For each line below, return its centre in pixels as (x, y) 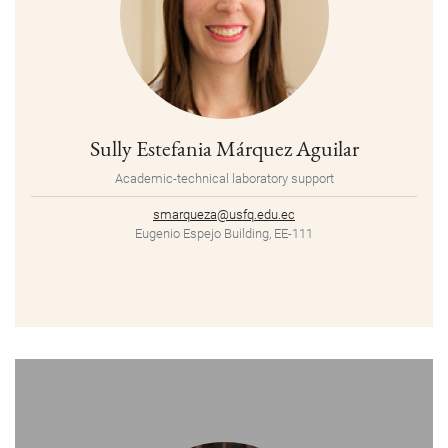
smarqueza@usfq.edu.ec (224, 215)
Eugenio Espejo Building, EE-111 (224, 234)
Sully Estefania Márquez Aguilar (224, 148)
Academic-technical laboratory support (224, 179)
